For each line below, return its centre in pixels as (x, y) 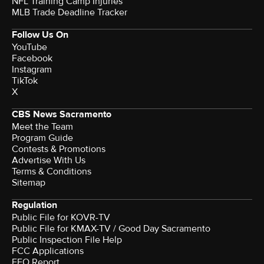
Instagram (32, 70)
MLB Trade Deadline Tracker (70, 13)
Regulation (34, 205)
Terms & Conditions (52, 172)
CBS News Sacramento (62, 115)
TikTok (25, 81)
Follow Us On (40, 35)
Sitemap (29, 183)
